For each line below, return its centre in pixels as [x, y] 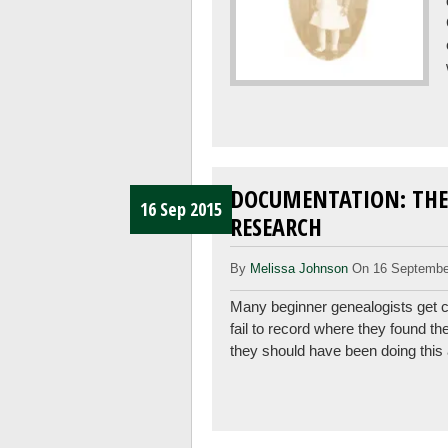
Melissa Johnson [299, 268]
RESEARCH [276, 227]
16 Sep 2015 [181, 209]
